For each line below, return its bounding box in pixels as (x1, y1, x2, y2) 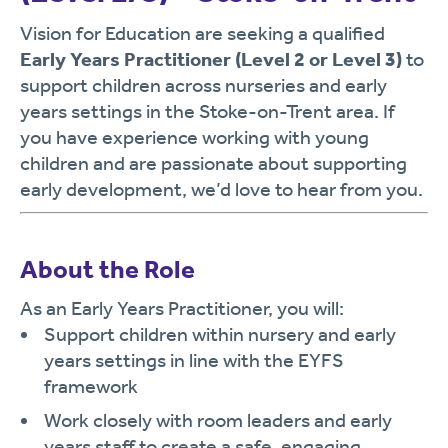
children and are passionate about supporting (20, 151, 407, 175)
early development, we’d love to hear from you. (20, 177, 423, 201)
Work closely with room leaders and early (44, 408, 392, 432)
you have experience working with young (20, 125, 369, 149)
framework (44, 374, 138, 398)
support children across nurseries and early (20, 73, 387, 97)
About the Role (20, 254, 195, 285)
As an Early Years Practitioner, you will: (20, 296, 344, 320)
